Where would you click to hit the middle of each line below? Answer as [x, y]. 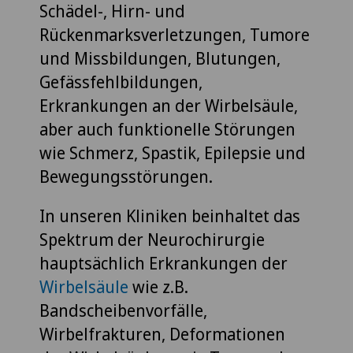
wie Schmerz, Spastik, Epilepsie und [173, 152]
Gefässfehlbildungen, [121, 82]
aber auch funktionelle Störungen [167, 129]
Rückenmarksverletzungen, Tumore [175, 34]
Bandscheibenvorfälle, [123, 310]
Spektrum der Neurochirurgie [152, 239]
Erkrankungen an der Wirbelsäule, [169, 105]
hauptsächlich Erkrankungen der [163, 263]
